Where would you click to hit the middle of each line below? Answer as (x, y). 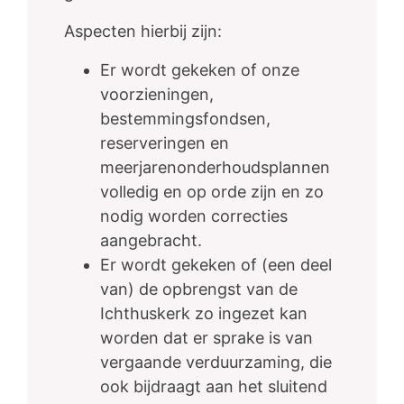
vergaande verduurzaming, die (216, 363)
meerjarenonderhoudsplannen (215, 168)
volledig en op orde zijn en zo (212, 192)
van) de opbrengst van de (199, 289)
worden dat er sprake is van (207, 338)
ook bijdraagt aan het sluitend (214, 387)
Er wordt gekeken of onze (200, 70)
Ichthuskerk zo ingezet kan (204, 314)
